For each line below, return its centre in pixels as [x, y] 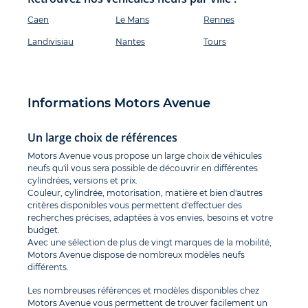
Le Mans [132, 20]
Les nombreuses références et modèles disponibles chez [143, 291]
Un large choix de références [102, 138]
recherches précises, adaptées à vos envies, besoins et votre [150, 218]
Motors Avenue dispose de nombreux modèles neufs [136, 255]
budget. [44, 230]
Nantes [130, 42]
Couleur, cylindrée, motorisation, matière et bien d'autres [145, 193]
